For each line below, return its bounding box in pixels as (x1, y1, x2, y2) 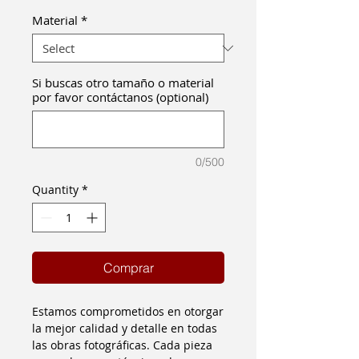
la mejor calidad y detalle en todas (32, 321, 217, 336)
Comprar (103, 260, 154, 276)
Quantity (32, 182, 79, 197)
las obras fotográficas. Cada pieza (32, 337, 212, 353)
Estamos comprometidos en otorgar (32, 304, 224, 319)
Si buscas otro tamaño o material (32, 75, 214, 91)
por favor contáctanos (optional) (32, 89, 208, 105)
